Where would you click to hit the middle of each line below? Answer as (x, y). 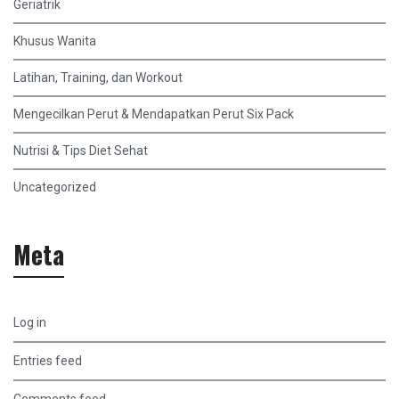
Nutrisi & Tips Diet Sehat (81, 151)
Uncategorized (55, 187)
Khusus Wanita (55, 41)
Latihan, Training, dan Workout (98, 78)
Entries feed (48, 361)
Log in (30, 323)
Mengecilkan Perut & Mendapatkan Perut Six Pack (154, 114)
